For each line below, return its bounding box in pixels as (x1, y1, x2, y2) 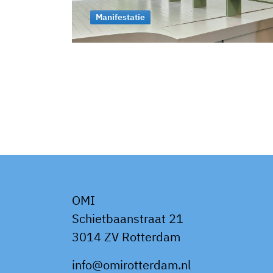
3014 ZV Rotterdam (72, 229, 180, 245)
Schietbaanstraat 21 (72, 210, 183, 227)
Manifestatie (95, 11, 145, 23)
